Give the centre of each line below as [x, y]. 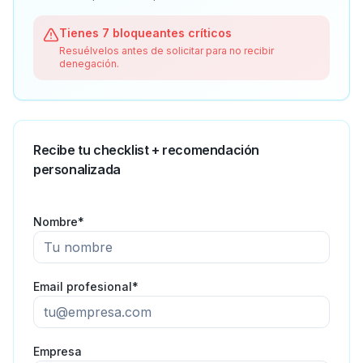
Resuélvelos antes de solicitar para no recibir [167, 51]
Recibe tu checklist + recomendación [147, 150]
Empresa [58, 351]
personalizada [77, 169]
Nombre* [59, 222]
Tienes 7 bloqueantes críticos [145, 33]
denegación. [89, 64]
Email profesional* [86, 286]
